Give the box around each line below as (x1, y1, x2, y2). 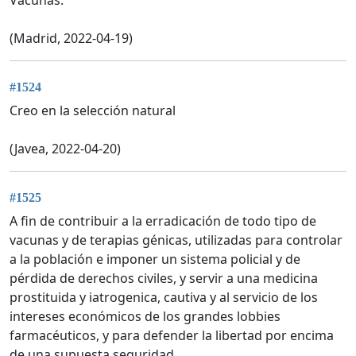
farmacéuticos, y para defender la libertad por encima (10, 327, 334, 345)
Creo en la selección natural (10, 101, 176, 119)
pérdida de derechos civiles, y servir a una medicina (10, 269, 318, 288)
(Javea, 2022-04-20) (10, 139, 121, 157)
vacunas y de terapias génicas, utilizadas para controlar (10, 231, 342, 250)
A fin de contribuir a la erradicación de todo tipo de (10, 212, 316, 230)
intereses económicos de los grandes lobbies (10, 308, 281, 326)
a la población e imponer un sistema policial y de (10, 250, 300, 269)
